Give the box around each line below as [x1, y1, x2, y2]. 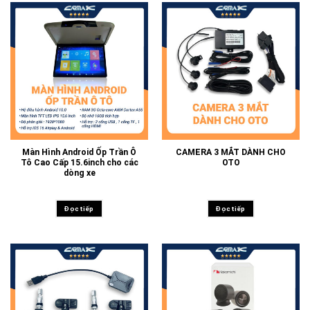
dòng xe [63, 168, 95, 179]
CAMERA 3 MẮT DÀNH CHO [176, 147, 286, 158]
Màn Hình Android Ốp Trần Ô [22, 147, 136, 158]
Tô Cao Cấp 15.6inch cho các [20, 158, 138, 168]
